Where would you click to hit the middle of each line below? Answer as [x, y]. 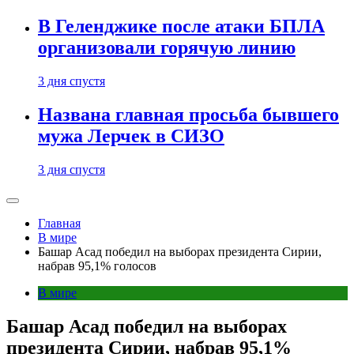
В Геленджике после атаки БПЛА [181, 26]
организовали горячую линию [167, 48]
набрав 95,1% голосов [97, 266]
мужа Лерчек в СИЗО [131, 136]
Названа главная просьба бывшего [188, 115]
